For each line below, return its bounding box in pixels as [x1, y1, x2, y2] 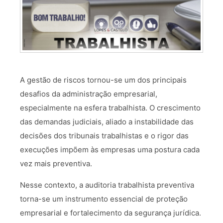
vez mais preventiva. [20, 159, 92, 169]
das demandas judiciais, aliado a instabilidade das [20, 117, 194, 127]
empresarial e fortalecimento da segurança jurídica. [20, 208, 201, 218]
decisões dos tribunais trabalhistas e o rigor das [20, 131, 189, 141]
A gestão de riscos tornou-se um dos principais [20, 75, 187, 85]
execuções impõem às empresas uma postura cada [20, 145, 200, 155]
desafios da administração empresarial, [20, 89, 157, 99]
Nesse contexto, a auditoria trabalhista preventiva [20, 180, 194, 190]
